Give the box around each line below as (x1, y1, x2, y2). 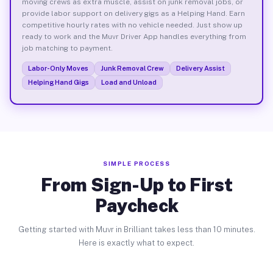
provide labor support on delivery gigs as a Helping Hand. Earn (21, 9, 245, 18)
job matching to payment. (21, 43, 113, 52)
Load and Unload (101, 78, 157, 86)
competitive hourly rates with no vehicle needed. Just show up (21, 20, 243, 29)
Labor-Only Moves (27, 64, 88, 72)
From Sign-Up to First (40, 174, 233, 196)
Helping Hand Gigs (27, 78, 89, 86)
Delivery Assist (175, 64, 225, 72)
